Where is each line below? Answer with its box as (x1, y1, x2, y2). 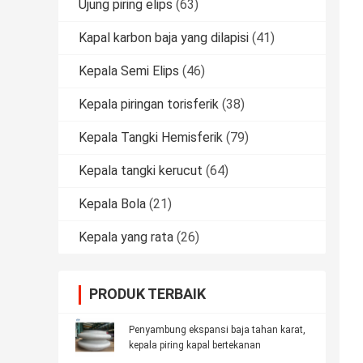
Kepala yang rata (79, 229, 173, 246)
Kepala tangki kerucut (79, 163, 203, 179)
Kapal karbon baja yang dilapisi (79, 30, 249, 46)
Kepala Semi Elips (79, 63, 179, 79)
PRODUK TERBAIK (89, 285, 206, 303)
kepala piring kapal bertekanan (129, 340, 261, 352)
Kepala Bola (79, 196, 146, 212)
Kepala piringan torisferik (79, 96, 219, 113)
